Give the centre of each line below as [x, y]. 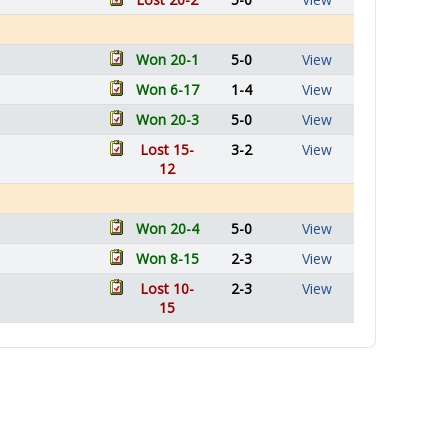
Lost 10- [167, 288]
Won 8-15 [167, 258]
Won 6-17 [167, 89]
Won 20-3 [167, 119]
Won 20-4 [167, 228]
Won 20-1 [167, 59]
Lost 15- [167, 149]
